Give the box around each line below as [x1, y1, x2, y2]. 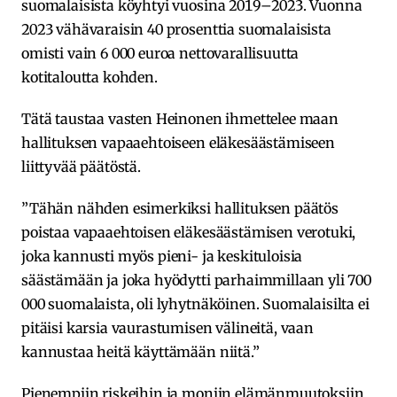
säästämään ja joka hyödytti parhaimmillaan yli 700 [21, 271, 371, 290]
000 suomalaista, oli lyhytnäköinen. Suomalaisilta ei [21, 295, 370, 314]
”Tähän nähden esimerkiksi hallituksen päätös [21, 199, 339, 218]
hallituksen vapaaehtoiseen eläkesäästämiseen [21, 134, 335, 152]
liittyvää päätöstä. [21, 158, 141, 176]
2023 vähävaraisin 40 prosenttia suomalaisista [21, 20, 331, 39]
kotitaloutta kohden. [21, 68, 158, 87]
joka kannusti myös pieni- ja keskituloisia [21, 247, 303, 266]
